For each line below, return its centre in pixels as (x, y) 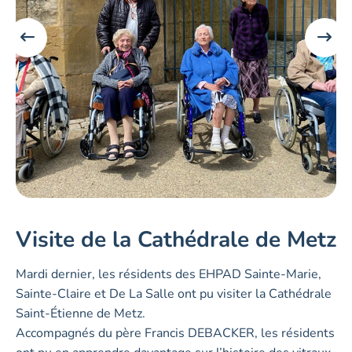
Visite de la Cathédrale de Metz (176, 240)
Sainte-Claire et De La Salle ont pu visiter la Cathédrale (174, 294)
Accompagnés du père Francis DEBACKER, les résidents (175, 334)
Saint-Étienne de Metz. (81, 314)
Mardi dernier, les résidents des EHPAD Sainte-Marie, (169, 275)
